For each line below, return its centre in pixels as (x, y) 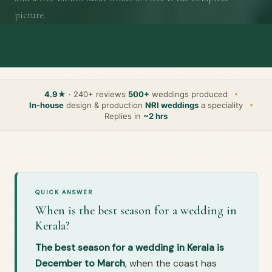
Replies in (124, 116)
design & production (103, 105)
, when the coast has (171, 263)
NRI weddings (172, 105)
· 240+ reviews (96, 94)
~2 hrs (155, 116)
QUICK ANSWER (65, 192)
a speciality (221, 105)
